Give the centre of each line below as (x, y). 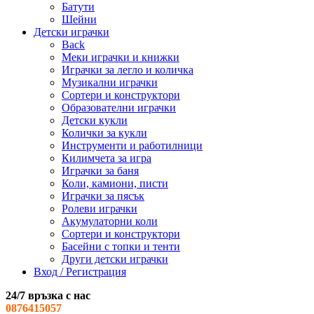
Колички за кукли (104, 133)
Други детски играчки (115, 259)
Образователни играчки (119, 108)
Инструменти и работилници (132, 146)
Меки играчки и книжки (121, 57)
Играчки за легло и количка (128, 70)
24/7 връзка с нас (48, 296)
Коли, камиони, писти (115, 184)
